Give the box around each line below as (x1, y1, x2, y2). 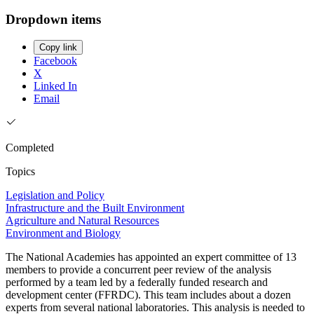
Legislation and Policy (6, 189, 104, 202)
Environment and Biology (6, 227, 121, 240)
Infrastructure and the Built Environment (6, 202, 184, 214)
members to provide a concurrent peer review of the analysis (6, 264, 271, 276)
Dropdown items (6, 11, 101, 27)
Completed (6, 142, 54, 154)
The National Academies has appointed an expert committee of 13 (6, 251, 296, 264)
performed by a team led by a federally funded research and (6, 276, 268, 289)
